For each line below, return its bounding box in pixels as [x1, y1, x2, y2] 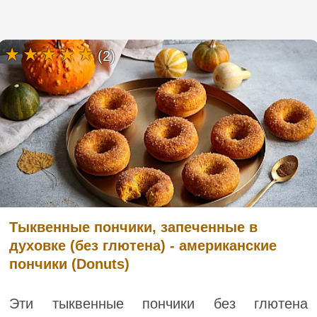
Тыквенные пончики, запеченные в [9, 219, 258, 236]
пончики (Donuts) [9, 256, 129, 272]
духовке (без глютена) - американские [9, 238, 277, 254]
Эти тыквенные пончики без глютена [9, 296, 308, 312]
